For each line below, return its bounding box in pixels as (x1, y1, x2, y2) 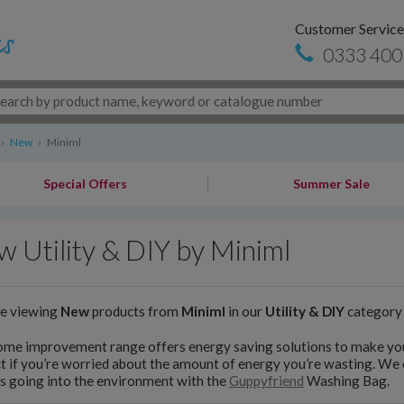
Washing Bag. (303, 372, 390, 390)
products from (88, 302, 181, 319)
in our (225, 302, 265, 319)
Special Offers (42, 176, 127, 191)
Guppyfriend (228, 372, 304, 390)
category (344, 302, 402, 319)
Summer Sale (293, 176, 371, 191)
